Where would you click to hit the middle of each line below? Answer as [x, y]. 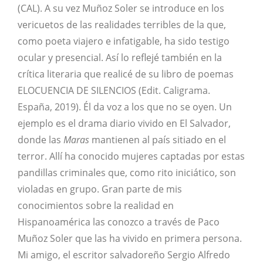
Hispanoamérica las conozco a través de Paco [119, 222]
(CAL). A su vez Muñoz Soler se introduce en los [121, 8]
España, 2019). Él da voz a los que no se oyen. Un [125, 107]
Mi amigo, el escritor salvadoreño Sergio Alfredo [124, 254]
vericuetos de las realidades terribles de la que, [122, 24]
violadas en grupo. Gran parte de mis [100, 189]
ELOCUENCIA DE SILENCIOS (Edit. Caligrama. [114, 90]
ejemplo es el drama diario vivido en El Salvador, [124, 123]
